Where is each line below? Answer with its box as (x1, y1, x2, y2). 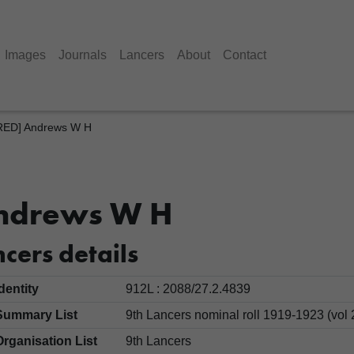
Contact (223, 48, 266, 62)
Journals (58, 48, 107, 62)
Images (5, 48, 46, 62)
